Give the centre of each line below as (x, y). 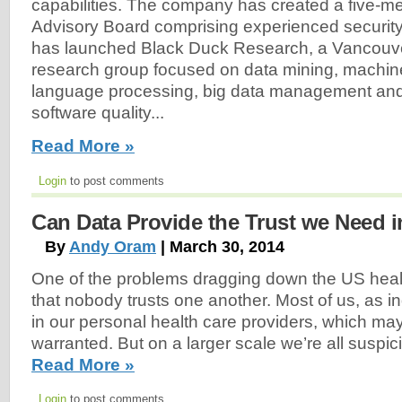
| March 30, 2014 (220, 246)
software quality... (98, 113)
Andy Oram (113, 246)
